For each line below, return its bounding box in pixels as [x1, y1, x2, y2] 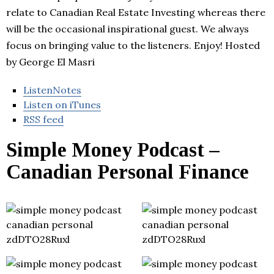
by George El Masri [6, 56, 95, 68]
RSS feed [23, 113, 64, 126]
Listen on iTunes [23, 98, 101, 111]
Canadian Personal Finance [6, 161, 249, 183]
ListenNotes [23, 84, 81, 97]
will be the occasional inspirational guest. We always [6, 23, 249, 35]
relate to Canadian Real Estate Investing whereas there [6, 6, 265, 19]
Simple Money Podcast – [6, 139, 220, 161]
